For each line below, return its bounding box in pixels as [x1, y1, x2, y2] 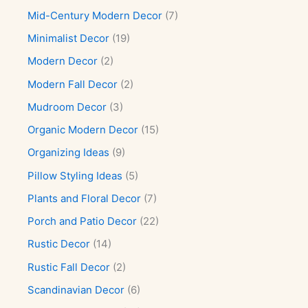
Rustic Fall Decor [27, 260, 110, 274]
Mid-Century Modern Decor [27, 8, 162, 22]
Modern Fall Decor [27, 77, 118, 91]
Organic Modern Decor [27, 123, 138, 136]
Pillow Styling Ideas [27, 168, 122, 182]
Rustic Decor [27, 237, 90, 251]
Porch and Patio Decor [27, 214, 137, 228]
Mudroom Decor [27, 100, 107, 113]
